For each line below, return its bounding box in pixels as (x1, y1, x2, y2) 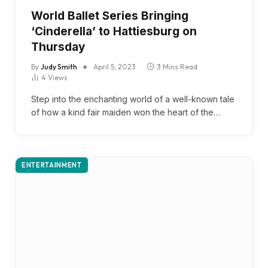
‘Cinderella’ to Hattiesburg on (31, 24, 197, 38)
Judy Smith (41, 62, 77, 71)
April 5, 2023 (93, 62, 136, 71)
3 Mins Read (157, 62, 197, 71)
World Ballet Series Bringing (31, 8, 188, 23)
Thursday (31, 39, 85, 54)
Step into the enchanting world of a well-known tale (31, 93, 234, 104)
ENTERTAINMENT (22, 160, 82, 169)
